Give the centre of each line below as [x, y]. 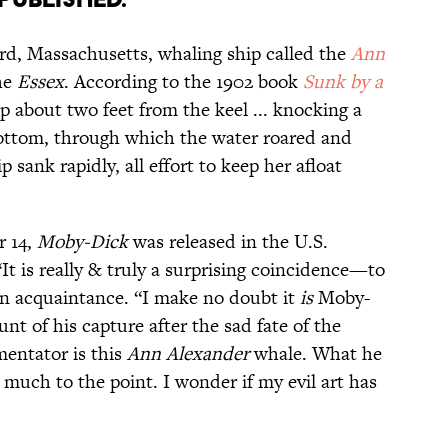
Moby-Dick [82, 242]
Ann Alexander [188, 354]
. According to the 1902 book [183, 82]
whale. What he [315, 354]
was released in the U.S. [228, 242]
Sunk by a [343, 82]
